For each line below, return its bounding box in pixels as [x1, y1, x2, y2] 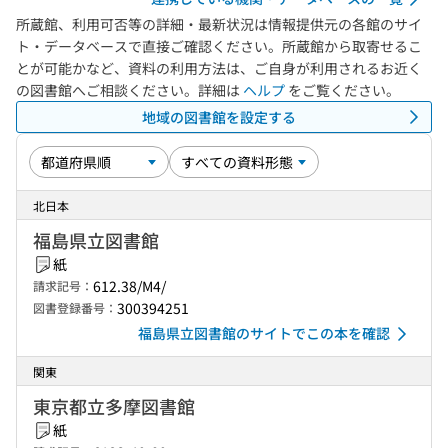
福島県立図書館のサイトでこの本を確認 [138, 323, 390, 343]
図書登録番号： [33, 299, 117, 316]
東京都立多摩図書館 [33, 393, 195, 419]
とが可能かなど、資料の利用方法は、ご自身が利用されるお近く [16, 58, 422, 78]
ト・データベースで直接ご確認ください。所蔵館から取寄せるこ [16, 36, 422, 56]
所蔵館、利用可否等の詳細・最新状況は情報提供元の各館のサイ [16, 14, 422, 34]
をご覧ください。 [285, 80, 400, 100]
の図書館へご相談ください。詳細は [16, 80, 243, 100]
